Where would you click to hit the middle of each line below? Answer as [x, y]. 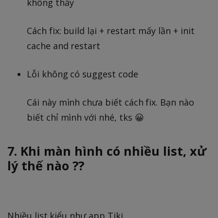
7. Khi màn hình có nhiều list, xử [107, 151]
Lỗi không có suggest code [82, 74]
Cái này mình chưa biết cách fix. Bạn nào [110, 102]
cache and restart [64, 45]
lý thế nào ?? [46, 165]
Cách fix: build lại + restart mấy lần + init [111, 30]
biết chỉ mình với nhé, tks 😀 [85, 117]
